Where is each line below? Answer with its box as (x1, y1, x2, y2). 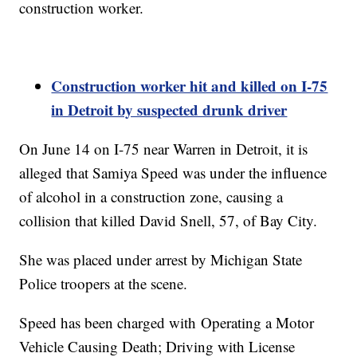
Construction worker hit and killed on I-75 (51, 75, 328, 97)
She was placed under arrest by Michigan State (19, 249, 303, 270)
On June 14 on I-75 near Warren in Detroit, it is (19, 139, 308, 159)
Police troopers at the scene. (19, 273, 188, 294)
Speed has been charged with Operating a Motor (19, 312, 315, 333)
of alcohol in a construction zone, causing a (19, 186, 284, 207)
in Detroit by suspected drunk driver (51, 99, 288, 121)
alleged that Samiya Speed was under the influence (19, 163, 328, 183)
